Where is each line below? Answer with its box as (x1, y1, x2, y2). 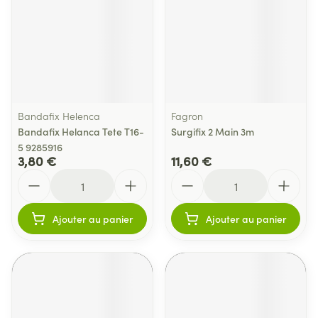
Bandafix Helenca (18, 109, 100, 123)
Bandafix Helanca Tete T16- (18, 124, 144, 138)
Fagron (171, 109, 203, 123)
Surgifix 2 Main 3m (171, 124, 254, 138)
